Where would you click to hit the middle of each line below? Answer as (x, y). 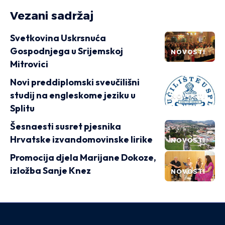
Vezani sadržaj (52, 16)
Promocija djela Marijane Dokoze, (83, 157)
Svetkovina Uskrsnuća (58, 38)
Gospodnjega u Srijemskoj (67, 51)
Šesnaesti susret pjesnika (66, 126)
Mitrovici (29, 64)
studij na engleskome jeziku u (73, 95)
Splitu (22, 108)
